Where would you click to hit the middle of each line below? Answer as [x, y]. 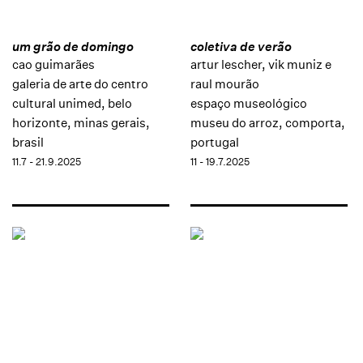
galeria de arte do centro [80, 84]
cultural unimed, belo [72, 103]
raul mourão [224, 84]
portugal [214, 142]
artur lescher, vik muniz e [261, 64]
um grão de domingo [73, 47]
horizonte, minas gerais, [81, 123]
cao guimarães [53, 64]
